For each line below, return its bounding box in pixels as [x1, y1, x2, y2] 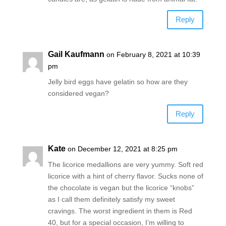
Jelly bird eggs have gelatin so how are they [47, 77, 188, 86]
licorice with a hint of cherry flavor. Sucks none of [47, 172, 203, 180]
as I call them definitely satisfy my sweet [47, 195, 175, 203]
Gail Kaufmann [47, 49, 104, 59]
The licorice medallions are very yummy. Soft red [47, 160, 203, 168]
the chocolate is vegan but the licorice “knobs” [47, 183, 194, 192]
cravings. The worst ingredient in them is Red [47, 206, 192, 215]
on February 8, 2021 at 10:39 [106, 50, 200, 59]
